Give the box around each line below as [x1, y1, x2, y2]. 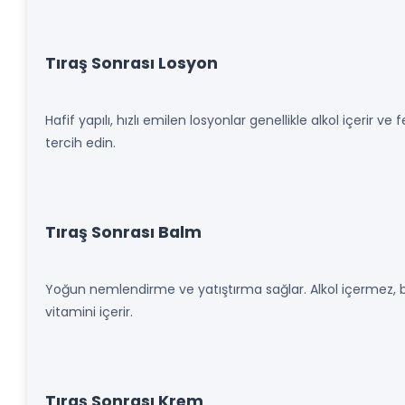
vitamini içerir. [45, 302, 133, 321]
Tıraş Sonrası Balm [45, 221, 202, 243]
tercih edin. [45, 133, 116, 152]
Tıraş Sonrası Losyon [45, 52, 218, 74]
